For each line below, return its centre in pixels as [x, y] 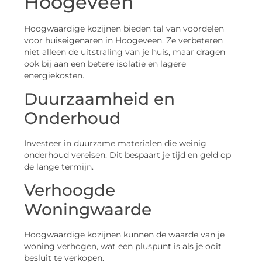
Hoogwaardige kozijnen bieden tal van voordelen [124, 28]
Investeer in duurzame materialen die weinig [115, 144]
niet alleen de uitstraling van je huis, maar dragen [125, 52]
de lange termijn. [59, 167]
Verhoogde [70, 190]
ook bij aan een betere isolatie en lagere [105, 63]
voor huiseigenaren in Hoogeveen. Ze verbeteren [123, 40]
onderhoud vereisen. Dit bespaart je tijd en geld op [127, 155]
